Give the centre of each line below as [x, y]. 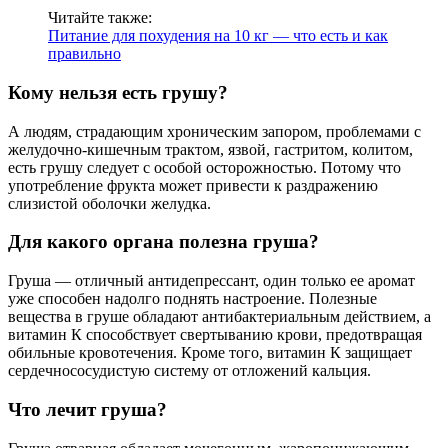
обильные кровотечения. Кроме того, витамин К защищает [210, 353]
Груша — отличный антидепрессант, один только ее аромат [211, 281]
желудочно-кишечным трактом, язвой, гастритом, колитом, [210, 149]
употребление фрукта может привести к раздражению [193, 185]
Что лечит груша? [87, 409]
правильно [84, 54]
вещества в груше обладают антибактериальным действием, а [219, 317]
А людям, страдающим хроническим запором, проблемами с [214, 131]
